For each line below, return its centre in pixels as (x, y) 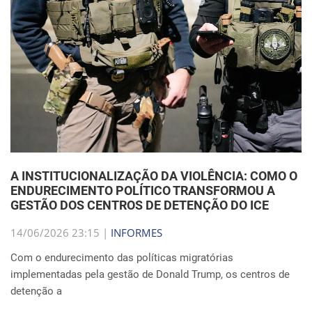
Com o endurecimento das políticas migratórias (122, 258)
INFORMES (136, 233)
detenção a (36, 291)
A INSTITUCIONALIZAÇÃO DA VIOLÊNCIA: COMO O (154, 176)
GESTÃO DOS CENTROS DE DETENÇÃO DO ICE (140, 205)
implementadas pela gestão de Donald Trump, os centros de (150, 274)
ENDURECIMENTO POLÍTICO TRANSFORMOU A (143, 190)
